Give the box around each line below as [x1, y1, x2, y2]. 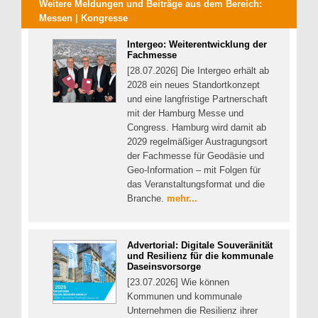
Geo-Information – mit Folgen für [127, 164, 261, 175]
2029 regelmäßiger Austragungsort [127, 136, 268, 147]
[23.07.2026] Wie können [127, 277, 229, 288]
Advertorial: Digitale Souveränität [127, 240, 273, 251]
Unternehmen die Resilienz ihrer [127, 305, 258, 317]
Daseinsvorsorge [127, 261, 201, 273]
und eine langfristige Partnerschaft [127, 93, 268, 104]
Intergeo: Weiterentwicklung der [127, 38, 267, 50]
